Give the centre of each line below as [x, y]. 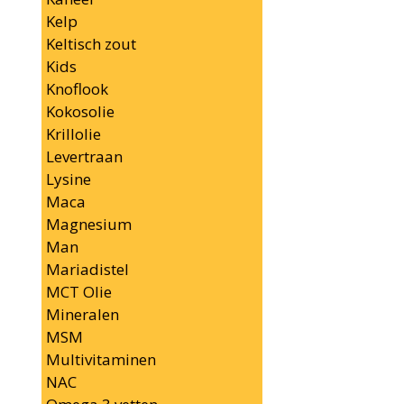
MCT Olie [79, 292]
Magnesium [89, 224]
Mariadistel [87, 269]
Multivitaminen [101, 359]
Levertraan [84, 156]
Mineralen [83, 314]
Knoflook [77, 89]
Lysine [69, 179]
